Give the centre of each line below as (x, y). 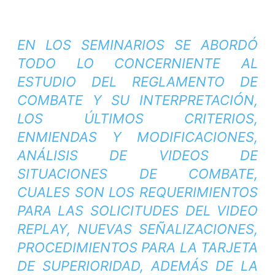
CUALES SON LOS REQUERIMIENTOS (137, 192)
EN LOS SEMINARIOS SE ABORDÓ (137, 45)
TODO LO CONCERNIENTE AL (137, 64)
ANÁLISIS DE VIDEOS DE (137, 156)
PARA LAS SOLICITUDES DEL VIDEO (137, 211)
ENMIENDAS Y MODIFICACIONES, (137, 137)
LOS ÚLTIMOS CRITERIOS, (137, 119)
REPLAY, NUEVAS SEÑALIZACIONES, (137, 229)
